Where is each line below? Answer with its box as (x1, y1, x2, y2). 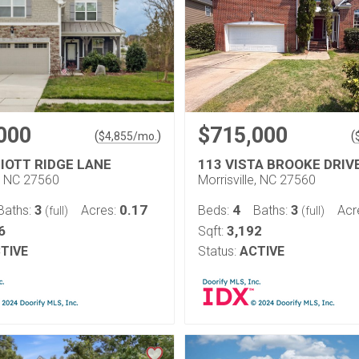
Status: (198, 244, 236, 259)
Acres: (81, 203, 119, 218)
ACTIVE (240, 244, 284, 259)
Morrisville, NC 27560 (198, 172, 316, 188)
